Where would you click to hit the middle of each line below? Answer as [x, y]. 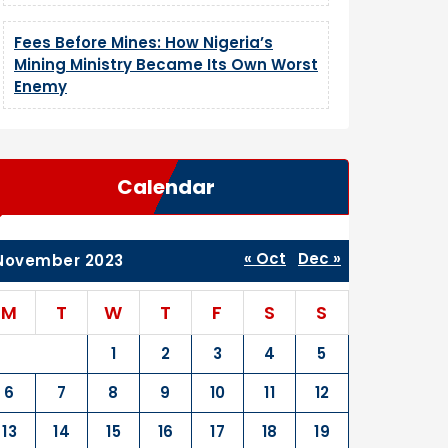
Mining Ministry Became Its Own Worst [166, 64]
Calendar [166, 187]
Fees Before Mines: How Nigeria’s [143, 42]
